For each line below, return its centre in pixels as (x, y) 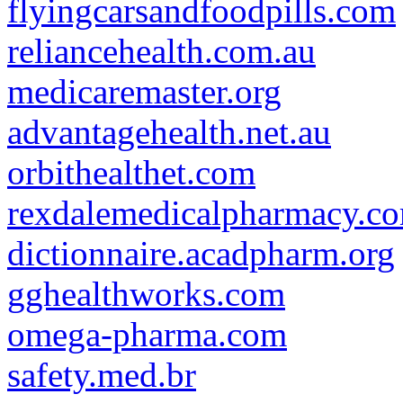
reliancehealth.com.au (161, 51)
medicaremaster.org (144, 91)
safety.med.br (102, 375)
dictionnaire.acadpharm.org (201, 253)
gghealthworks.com (146, 294)
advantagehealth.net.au (169, 132)
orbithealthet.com (131, 172)
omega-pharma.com (147, 334)
